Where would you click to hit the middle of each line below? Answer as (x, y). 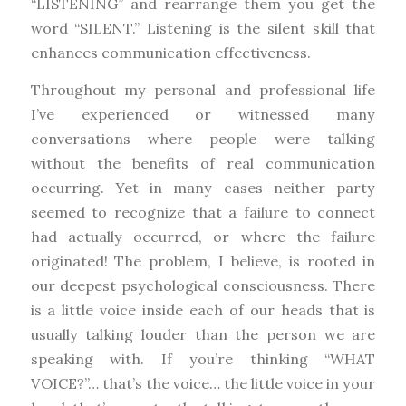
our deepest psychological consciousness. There (203, 286)
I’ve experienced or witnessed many (203, 115)
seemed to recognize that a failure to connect (203, 213)
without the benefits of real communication (203, 164)
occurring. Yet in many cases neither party (203, 188)
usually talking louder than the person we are (203, 335)
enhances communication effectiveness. (170, 53)
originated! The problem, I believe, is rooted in (203, 261)
